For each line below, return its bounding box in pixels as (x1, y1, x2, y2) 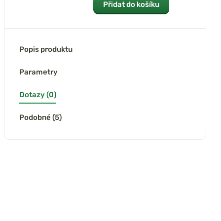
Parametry (19, 68, 58, 76)
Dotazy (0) (19, 90, 56, 99)
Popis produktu (19, 45, 73, 54)
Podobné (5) (19, 113, 62, 122)
